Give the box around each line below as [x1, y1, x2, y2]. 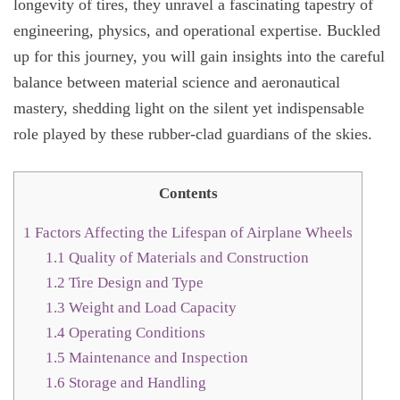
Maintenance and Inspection [65, 349, 249, 367]
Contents [158, 184, 218, 202]
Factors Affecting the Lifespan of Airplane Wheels [31, 224, 353, 242]
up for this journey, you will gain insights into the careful [13, 47, 385, 66]
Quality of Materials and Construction [65, 249, 310, 267]
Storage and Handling [65, 374, 207, 392]
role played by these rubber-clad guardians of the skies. [13, 125, 372, 144]
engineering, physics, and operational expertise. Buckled [13, 21, 380, 40]
